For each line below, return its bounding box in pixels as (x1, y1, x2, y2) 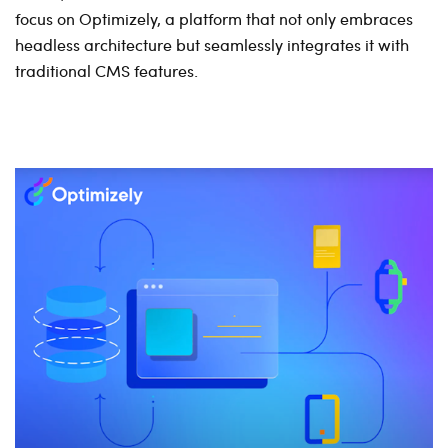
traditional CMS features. (15, 60, 198, 81)
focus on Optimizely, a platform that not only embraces (15, 8, 413, 29)
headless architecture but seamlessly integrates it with (15, 34, 409, 55)
